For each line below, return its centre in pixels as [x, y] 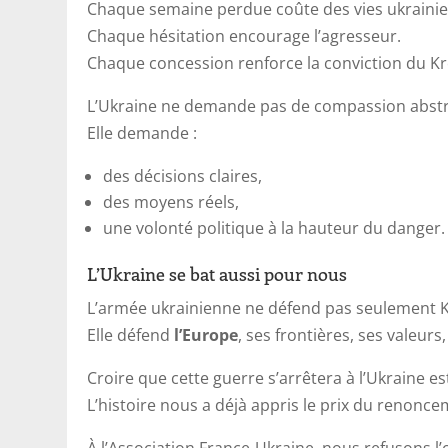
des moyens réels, [171, 201]
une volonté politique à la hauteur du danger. [274, 227]
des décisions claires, [183, 175]
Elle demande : [142, 132]
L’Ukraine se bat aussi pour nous [217, 273]
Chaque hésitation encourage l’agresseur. [244, 35]
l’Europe [206, 334]
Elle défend [131, 334]
